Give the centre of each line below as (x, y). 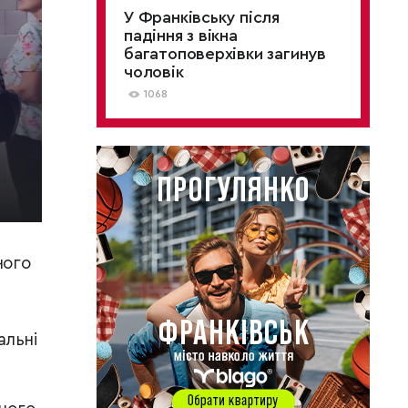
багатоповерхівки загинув (225, 54)
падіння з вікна (181, 36)
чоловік (154, 72)
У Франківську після (202, 17)
